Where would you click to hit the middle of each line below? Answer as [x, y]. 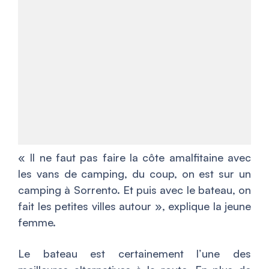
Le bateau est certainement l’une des [134, 253]
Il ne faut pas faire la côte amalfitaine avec [141, 157]
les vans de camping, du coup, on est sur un [134, 173]
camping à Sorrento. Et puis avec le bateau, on [134, 189]
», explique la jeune [201, 206]
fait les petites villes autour [85, 206]
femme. [37, 222]
